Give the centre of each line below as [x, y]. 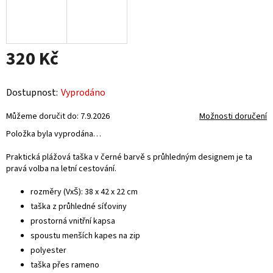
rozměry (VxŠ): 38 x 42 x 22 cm [84, 192]
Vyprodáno [83, 93]
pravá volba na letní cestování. [62, 169]
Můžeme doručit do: [42, 117]
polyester [48, 251]
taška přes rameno [65, 265]
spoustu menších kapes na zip [85, 236]
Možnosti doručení [233, 117]
